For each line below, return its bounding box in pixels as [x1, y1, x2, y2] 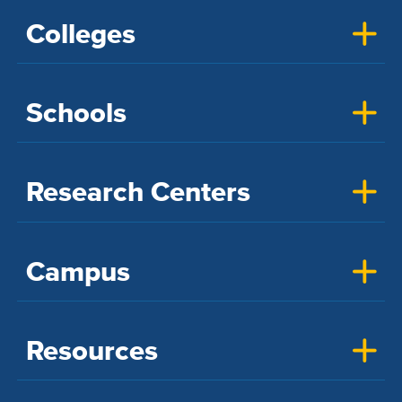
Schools [25, 92, 127, 133]
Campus [25, 250, 130, 292]
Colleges [25, 13, 135, 54]
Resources [25, 330, 158, 371]
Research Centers [25, 171, 250, 213]
